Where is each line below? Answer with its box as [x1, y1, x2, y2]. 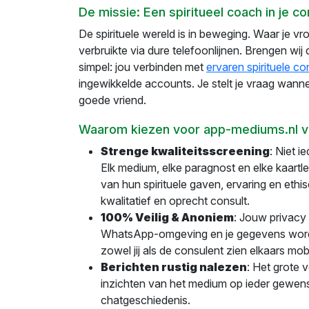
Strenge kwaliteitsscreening [101, 144, 270, 159]
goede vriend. [79, 93, 146, 108]
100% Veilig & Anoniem [101, 210, 234, 225]
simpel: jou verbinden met [79, 60, 206, 74]
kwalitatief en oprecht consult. [101, 194, 250, 208]
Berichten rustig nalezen [101, 260, 247, 275]
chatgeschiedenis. [101, 293, 190, 308]
